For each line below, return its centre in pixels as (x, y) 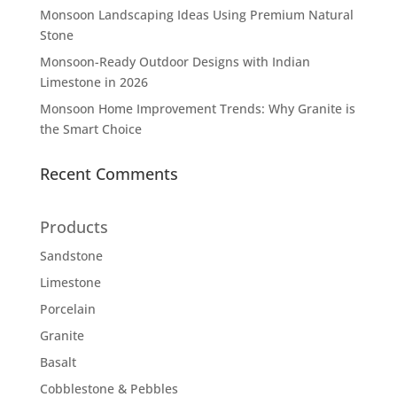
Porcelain (67, 308)
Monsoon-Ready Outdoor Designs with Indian (175, 61)
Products (74, 226)
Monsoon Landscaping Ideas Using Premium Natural (196, 14)
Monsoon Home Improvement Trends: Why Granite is (197, 108)
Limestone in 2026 (93, 82)
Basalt (58, 362)
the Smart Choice (90, 128)
